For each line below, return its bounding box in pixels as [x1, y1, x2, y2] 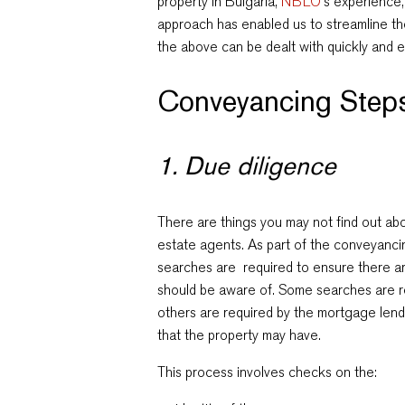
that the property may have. [157, 325, 322, 344]
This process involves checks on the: [157, 363, 378, 381]
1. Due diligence [157, 149, 337, 182]
